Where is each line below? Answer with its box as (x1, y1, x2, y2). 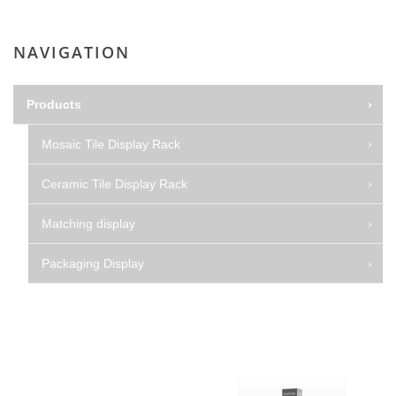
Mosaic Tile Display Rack (42, 136, 180, 151)
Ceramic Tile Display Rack (42, 176, 187, 191)
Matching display (42, 216, 135, 231)
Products (27, 96, 81, 111)
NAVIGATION (13, 41, 130, 63)
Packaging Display (42, 255, 144, 270)
